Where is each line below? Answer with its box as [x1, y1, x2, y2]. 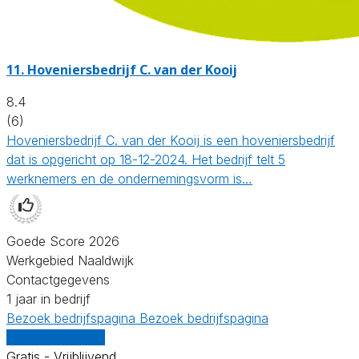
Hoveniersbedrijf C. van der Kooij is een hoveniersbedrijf [6, 131, 335, 148]
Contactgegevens [6, 271, 110, 288]
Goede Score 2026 [6, 232, 119, 249]
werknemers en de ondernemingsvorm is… [6, 170, 252, 187]
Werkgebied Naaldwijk [6, 252, 134, 268]
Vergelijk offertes [6, 329, 105, 345]
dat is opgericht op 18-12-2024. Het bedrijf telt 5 [6, 151, 285, 167]
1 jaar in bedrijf [6, 290, 91, 307]
